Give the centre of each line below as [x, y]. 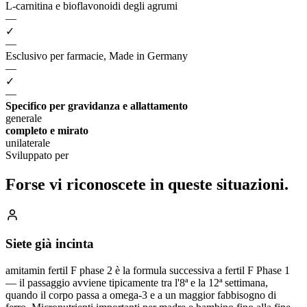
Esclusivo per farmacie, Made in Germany [97, 56]
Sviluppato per [37, 155]
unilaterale [28, 143]
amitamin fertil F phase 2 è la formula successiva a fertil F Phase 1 [148, 270]
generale [24, 118]
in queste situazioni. [219, 184]
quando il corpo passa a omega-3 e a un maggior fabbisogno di [141, 295]
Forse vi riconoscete [78, 184]
